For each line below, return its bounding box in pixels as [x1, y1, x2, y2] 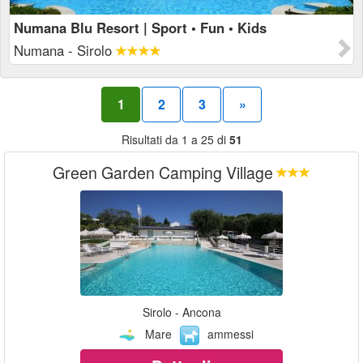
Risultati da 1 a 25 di [121, 131, 229, 147]
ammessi [207, 326, 254, 342]
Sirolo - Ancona [142, 304, 221, 320]
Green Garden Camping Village [53, 160, 273, 184]
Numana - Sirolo [14, 41, 116, 60]
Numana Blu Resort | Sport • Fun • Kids [14, 18, 267, 37]
